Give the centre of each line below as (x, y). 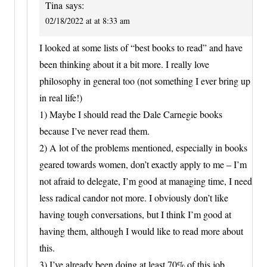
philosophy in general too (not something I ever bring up (145, 81)
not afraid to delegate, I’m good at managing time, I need (146, 181)
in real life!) (61, 98)
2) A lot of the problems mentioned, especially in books (143, 148)
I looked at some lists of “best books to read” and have (141, 48)
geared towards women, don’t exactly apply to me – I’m (143, 164)
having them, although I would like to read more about (141, 231)
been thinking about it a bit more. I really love (124, 64)
